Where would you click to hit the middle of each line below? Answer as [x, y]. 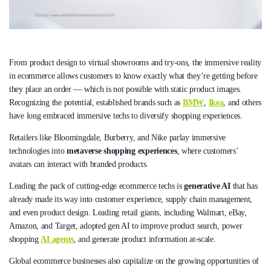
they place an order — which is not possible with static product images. [126, 89]
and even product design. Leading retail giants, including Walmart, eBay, [128, 212]
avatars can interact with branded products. [79, 164]
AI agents [57, 239]
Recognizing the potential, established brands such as [96, 102]
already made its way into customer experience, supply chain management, [131, 199]
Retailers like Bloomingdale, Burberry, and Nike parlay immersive [118, 137]
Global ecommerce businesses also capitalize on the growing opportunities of [134, 261]
